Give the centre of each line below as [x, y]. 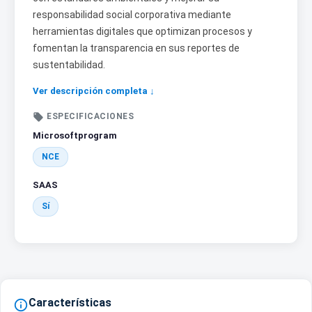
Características [70, 303]
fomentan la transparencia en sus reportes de [136, 48]
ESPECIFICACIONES [90, 117]
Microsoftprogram [75, 136]
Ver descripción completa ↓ [94, 91]
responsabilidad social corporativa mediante [132, 15]
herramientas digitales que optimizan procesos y [142, 32]
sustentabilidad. [69, 65]
